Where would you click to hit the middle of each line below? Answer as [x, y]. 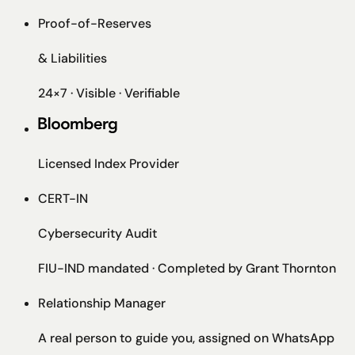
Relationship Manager [102, 303]
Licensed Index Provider [109, 163]
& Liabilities [73, 58]
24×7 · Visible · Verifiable [109, 93]
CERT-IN [63, 198]
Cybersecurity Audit [97, 233]
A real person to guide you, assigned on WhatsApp [186, 338]
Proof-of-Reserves [95, 23]
